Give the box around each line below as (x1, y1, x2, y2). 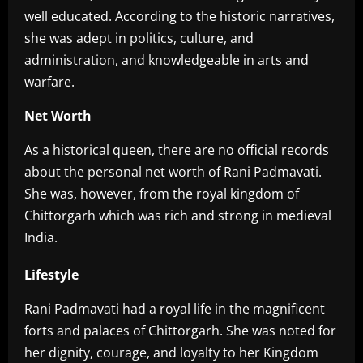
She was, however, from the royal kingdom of (24, 185, 299, 203)
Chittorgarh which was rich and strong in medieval (24, 207, 331, 225)
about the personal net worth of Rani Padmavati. (24, 163, 322, 181)
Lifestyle (24, 266, 79, 284)
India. (24, 228, 58, 247)
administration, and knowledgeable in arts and (24, 51, 309, 70)
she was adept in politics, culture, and (24, 29, 254, 48)
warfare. (24, 73, 75, 92)
